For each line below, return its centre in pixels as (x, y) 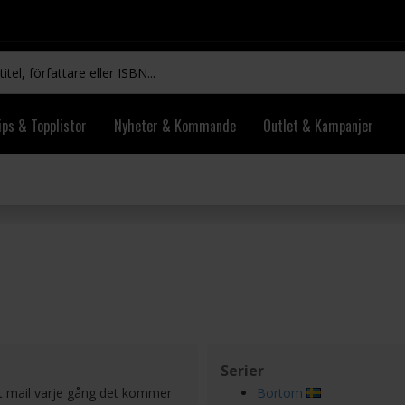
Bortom (280, 393)
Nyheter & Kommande (175, 126)
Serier (242, 371)
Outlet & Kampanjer (318, 126)
